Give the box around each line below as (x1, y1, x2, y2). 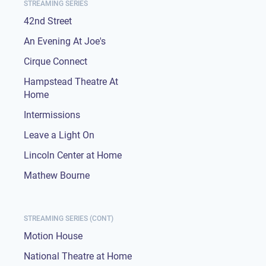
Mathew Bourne (24, 169, 90, 181)
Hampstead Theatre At (24, 75, 118, 87)
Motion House (24, 230, 83, 242)
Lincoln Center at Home (24, 149, 122, 161)
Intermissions (24, 109, 80, 121)
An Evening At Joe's (24, 35, 106, 47)
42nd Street (24, 15, 72, 27)
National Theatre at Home (24, 250, 132, 262)
